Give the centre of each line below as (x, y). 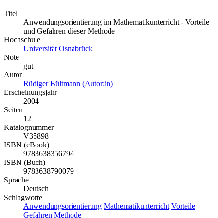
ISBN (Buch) (25, 163)
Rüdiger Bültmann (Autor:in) (68, 84)
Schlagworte (23, 198)
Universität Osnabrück (58, 49)
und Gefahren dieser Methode (69, 31)
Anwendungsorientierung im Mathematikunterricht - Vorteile (116, 22)
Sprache (16, 180)
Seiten (13, 110)
